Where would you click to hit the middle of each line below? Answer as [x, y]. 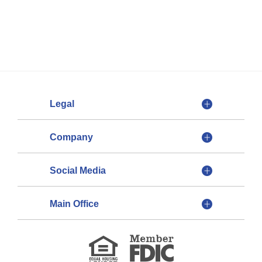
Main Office [74, 204]
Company [71, 137]
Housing [133, 246]
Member [189, 222]
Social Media [78, 170]
